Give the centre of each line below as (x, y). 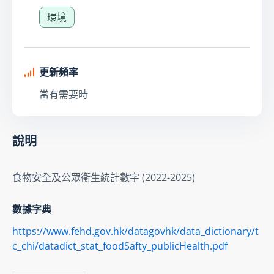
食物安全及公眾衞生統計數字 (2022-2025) (104, 177)
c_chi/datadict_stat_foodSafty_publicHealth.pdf (120, 246)
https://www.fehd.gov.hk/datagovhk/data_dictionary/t (135, 231)
